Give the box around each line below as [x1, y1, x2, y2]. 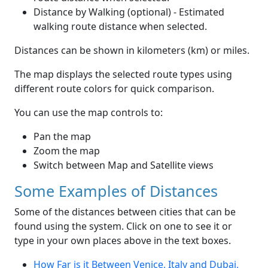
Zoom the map [33, 144, 100, 158]
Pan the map [33, 130, 91, 144]
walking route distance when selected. [33, 20, 207, 33]
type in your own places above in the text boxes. [14, 234, 231, 248]
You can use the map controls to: [14, 106, 163, 120]
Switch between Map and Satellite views [33, 159, 214, 172]
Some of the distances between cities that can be [14, 205, 236, 219]
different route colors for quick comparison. [14, 82, 214, 96]
